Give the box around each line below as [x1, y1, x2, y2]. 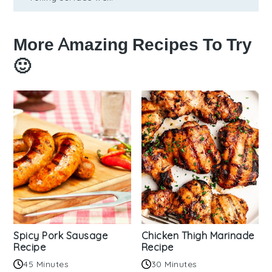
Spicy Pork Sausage [13, 229, 108, 242]
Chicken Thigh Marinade [141, 229, 254, 242]
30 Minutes [151, 259, 197, 270]
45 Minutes [23, 259, 69, 270]
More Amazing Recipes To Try [13, 35, 253, 55]
